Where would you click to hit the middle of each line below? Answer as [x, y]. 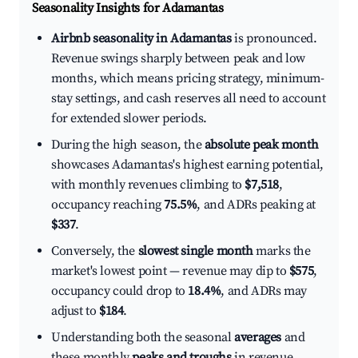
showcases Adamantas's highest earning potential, [187, 165]
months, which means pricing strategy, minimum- [188, 79]
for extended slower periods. [129, 119]
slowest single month [195, 251]
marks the [282, 251]
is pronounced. [274, 39]
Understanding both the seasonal [143, 338]
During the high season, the [128, 145]
